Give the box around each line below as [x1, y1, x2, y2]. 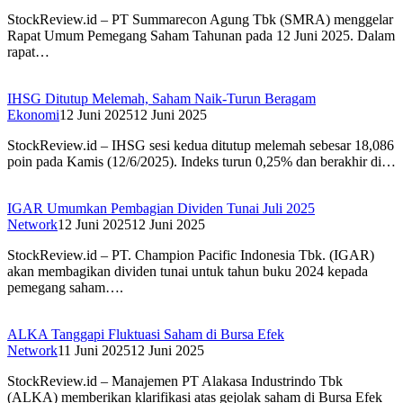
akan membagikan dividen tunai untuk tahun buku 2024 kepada [7, 264, 368, 280]
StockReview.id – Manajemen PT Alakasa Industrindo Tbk [7, 373, 343, 390]
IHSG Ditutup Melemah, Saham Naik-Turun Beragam [7, 91, 316, 107]
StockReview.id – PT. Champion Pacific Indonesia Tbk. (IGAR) [7, 247, 374, 264]
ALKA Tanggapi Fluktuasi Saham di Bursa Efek [7, 327, 284, 343]
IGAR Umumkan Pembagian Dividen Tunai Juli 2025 [7, 201, 315, 217]
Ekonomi [7, 107, 59, 123]
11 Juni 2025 [58, 343, 130, 359]
